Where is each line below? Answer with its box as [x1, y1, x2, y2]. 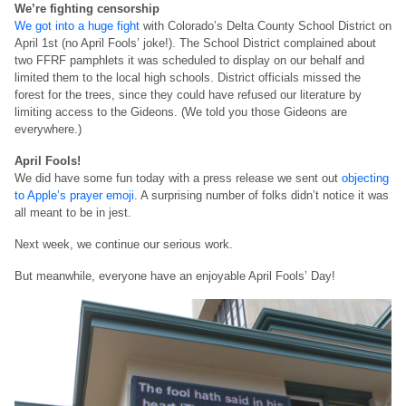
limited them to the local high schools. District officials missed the [14, 71, 361, 85]
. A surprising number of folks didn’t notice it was [134, 188, 389, 203]
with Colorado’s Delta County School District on [140, 19, 391, 34]
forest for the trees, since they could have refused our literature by [14, 88, 362, 102]
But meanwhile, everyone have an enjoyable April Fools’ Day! [14, 269, 335, 284]
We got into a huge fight [14, 19, 140, 34]
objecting [342, 171, 389, 186]
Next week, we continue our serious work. [14, 237, 233, 252]
